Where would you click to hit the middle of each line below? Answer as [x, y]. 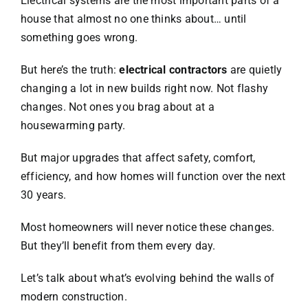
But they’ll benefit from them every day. [118, 246]
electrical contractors [173, 70]
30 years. [43, 195]
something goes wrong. [79, 38]
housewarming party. [73, 126]
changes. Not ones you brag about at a [117, 107]
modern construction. [74, 297]
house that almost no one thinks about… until [133, 19]
